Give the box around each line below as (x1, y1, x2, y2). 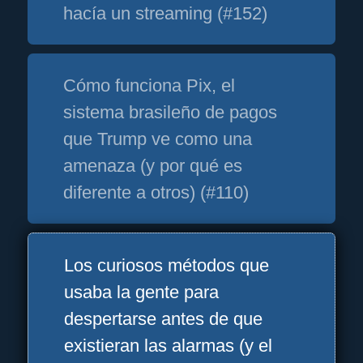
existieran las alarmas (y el (64, 335, 273, 356)
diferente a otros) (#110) (63, 181, 250, 203)
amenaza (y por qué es (63, 155, 243, 176)
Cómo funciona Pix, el (63, 75, 236, 96)
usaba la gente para (64, 281, 220, 302)
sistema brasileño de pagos (63, 101, 278, 122)
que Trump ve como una (63, 128, 253, 149)
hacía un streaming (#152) (63, 2, 268, 23)
